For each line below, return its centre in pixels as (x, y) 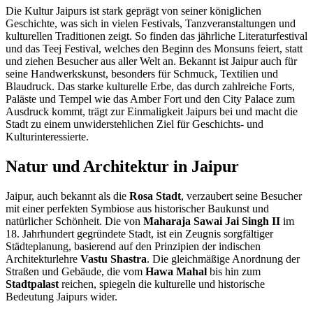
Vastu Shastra (114, 259)
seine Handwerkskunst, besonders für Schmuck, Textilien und (142, 74)
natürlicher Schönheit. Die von (74, 221)
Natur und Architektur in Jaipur (122, 167)
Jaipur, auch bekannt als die (67, 196)
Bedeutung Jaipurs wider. (61, 297)
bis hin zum (234, 272)
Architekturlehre (43, 259)
